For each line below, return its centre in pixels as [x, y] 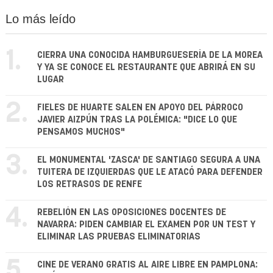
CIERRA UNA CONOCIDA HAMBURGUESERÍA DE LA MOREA [150, 55]
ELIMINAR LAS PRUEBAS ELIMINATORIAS [119, 237]
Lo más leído [41, 19]
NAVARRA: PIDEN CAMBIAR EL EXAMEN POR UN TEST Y [146, 225]
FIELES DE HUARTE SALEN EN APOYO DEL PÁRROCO [140, 108]
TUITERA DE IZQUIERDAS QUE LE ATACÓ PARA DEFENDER [150, 172]
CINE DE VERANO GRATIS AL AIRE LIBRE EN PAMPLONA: [147, 265]
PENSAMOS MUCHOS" [81, 132]
